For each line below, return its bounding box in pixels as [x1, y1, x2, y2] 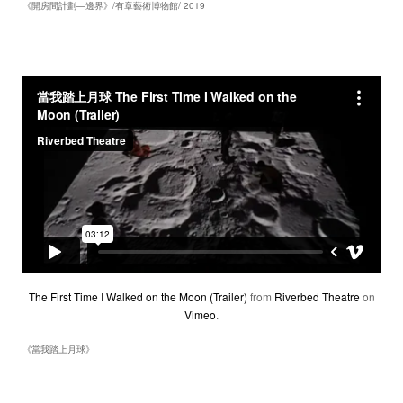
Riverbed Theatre [273, 289, 360, 305]
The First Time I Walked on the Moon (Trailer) [28, 289, 247, 305]
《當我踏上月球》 [22, 343, 94, 356]
